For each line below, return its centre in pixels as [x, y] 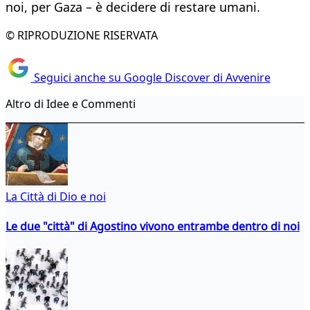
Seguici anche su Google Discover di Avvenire [151, 77]
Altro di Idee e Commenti [71, 103]
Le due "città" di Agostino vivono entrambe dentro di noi [153, 226]
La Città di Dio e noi [56, 196]
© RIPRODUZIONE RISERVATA [82, 36]
